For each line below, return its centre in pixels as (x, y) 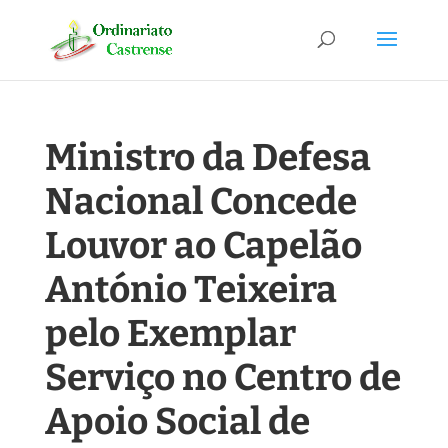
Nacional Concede (200, 201)
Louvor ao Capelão (203, 245)
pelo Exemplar (170, 333)
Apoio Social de (177, 421)
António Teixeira (190, 289)
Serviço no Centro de (222, 377)
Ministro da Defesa (207, 157)
